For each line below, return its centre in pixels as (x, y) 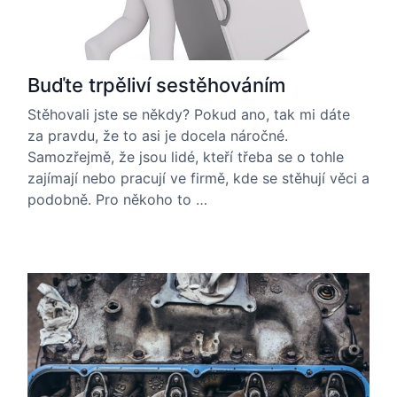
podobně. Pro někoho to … (117, 199)
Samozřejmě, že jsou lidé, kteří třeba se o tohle (186, 157)
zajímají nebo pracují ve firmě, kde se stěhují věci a (198, 178)
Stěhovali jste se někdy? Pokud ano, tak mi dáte (189, 114)
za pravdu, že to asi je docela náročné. (158, 136)
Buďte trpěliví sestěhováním (156, 85)
